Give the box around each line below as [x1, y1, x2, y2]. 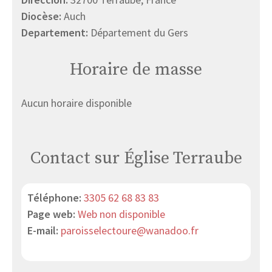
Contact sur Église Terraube [30, 148, 242, 169]
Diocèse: [21, 9, 64, 24]
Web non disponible [78, 207, 165, 222]
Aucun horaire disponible [21, 96, 132, 110]
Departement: [21, 25, 90, 40]
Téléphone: [27, 191, 84, 205]
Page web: [27, 207, 78, 222]
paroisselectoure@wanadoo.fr [61, 223, 199, 238]
